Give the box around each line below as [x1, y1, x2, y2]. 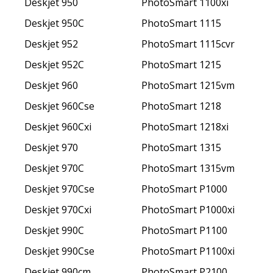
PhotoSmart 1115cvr [141, 37, 235, 51]
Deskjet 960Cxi [24, 119, 91, 133]
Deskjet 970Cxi [24, 202, 91, 216]
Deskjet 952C [24, 57, 84, 71]
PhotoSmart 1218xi [141, 119, 229, 133]
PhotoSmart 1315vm [141, 161, 235, 175]
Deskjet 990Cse [24, 244, 94, 258]
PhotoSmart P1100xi [141, 244, 235, 258]
